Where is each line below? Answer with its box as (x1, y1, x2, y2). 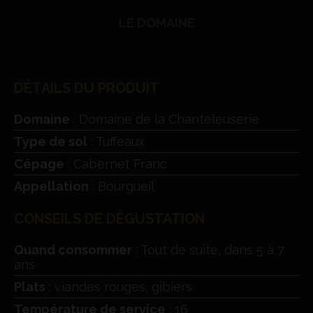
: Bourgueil (89, 178, 154, 194)
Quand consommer (14, 242, 132, 257)
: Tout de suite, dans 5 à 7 (132, 242, 284, 257)
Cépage (14, 156, 64, 171)
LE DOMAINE (118, 15, 195, 30)
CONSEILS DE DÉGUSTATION (14, 210, 205, 227)
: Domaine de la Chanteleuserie (70, 111, 259, 126)
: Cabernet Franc (64, 156, 167, 171)
